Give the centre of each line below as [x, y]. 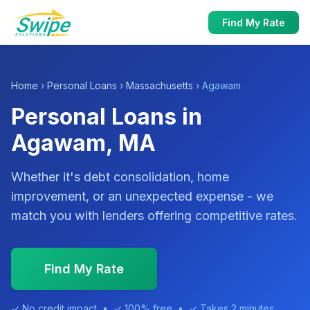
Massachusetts [159, 85]
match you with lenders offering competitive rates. [154, 216]
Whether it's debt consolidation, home [120, 177]
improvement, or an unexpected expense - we [142, 196]
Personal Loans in [107, 117]
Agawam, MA [83, 143]
